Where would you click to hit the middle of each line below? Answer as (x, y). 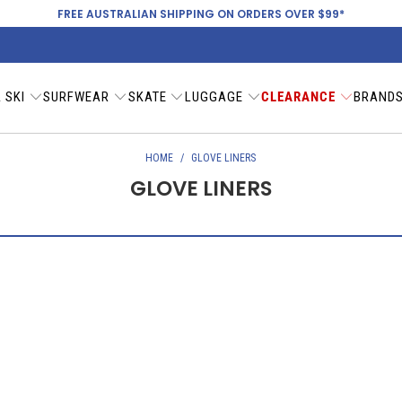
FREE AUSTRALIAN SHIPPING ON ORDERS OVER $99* (201, 13)
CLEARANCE (298, 96)
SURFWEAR (77, 96)
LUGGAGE (214, 96)
